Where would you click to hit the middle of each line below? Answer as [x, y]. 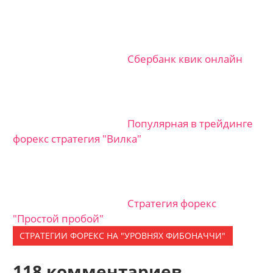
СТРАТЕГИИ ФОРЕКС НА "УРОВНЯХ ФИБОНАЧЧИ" [123, 236]
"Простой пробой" [58, 218]
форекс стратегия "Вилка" [77, 138]
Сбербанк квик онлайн [185, 58]
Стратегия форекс [172, 203]
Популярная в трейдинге [190, 123]
